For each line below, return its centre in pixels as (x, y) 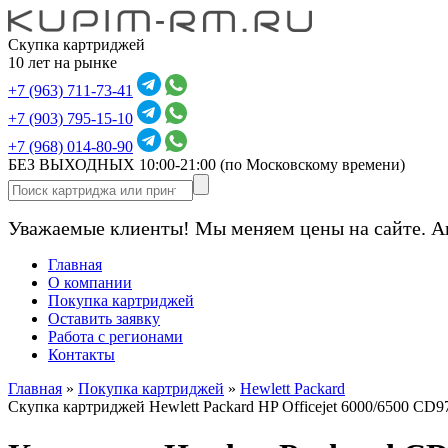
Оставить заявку (104, 318)
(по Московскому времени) (312, 164)
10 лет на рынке (62, 62)
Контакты (81, 354)
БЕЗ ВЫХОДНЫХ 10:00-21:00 (114, 164)
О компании (90, 282)
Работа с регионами (115, 336)
